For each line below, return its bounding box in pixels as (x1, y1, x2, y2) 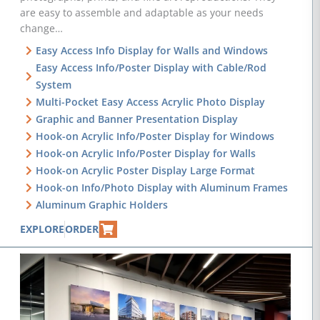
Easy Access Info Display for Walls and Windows (36, 43, 269, 57)
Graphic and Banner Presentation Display (36, 111, 239, 126)
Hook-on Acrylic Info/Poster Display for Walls (36, 146, 256, 160)
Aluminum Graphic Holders (36, 197, 169, 211)
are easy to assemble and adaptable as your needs (19, 5, 264, 19)
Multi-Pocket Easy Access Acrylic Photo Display (36, 94, 266, 109)
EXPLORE (19, 221, 64, 236)
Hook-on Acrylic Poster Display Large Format (36, 163, 256, 177)
